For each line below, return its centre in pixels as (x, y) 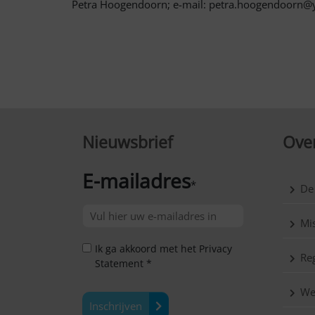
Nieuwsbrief (128, 142)
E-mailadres (136, 181)
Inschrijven (116, 306)
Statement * (123, 263)
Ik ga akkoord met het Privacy (163, 249)
